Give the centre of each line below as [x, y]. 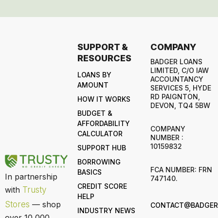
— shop [45, 204]
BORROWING [99, 162]
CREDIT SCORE [102, 186]
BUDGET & [95, 113]
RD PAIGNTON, [175, 97]
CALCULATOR [100, 134]
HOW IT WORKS [104, 99]
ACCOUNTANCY [177, 79]
